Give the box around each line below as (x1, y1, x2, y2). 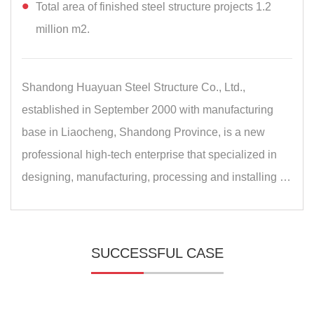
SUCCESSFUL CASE (90, 245, 224, 261)
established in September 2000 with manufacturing (22, 103, 273, 116)
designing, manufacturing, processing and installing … (22, 170, 291, 183)
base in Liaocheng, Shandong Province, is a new (22, 125, 265, 138)
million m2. (36, 22, 90, 35)
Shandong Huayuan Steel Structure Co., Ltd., (22, 81, 245, 93)
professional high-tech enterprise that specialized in (22, 148, 277, 161)
